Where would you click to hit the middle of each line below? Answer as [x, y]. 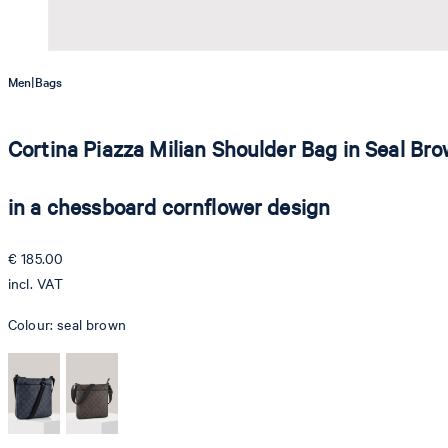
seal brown [91, 325]
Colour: [33, 325]
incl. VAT [36, 284]
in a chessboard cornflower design [169, 207]
